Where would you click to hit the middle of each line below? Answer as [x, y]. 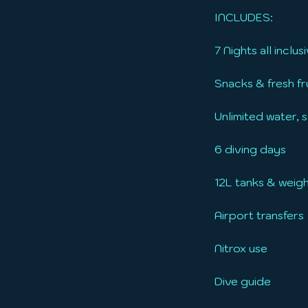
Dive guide [243, 281]
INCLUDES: [244, 17]
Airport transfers [259, 215]
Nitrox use [241, 248]
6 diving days [250, 149]
